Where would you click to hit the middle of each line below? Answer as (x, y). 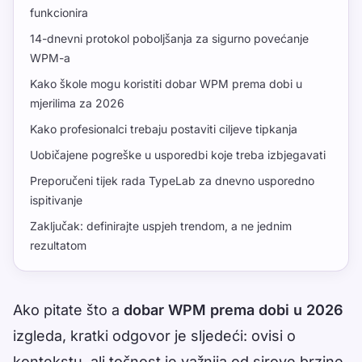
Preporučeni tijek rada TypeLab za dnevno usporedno (172, 181)
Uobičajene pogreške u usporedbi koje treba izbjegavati (178, 155)
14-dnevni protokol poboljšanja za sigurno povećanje (169, 39)
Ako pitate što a (68, 310)
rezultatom (58, 246)
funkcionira (59, 13)
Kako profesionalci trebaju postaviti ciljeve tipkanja (164, 129)
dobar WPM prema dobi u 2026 (234, 310)
